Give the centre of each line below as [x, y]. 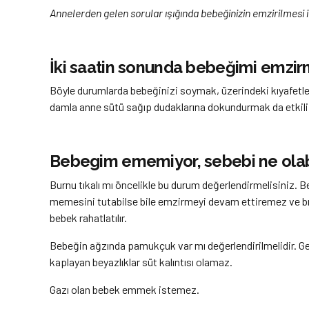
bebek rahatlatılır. [88, 217]
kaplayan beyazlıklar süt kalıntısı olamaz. [141, 261]
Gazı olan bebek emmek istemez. [124, 289]
